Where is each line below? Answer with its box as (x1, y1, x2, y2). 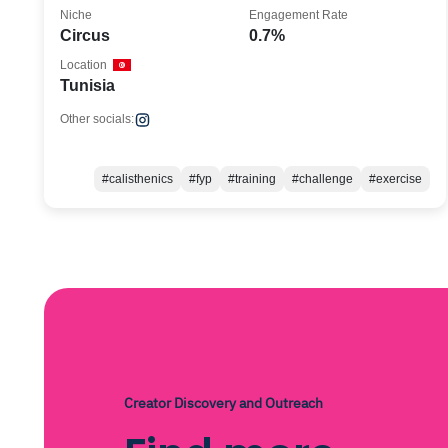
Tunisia (60, 77, 115, 94)
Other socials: (60, 112, 134, 126)
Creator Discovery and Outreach (124, 394, 323, 412)
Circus (60, 27, 110, 44)
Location (60, 58, 107, 72)
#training (227, 172, 276, 186)
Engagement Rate (248, 8, 348, 22)
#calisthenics (101, 172, 173, 186)
